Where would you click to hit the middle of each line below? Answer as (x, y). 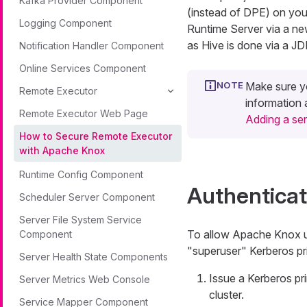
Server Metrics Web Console (85, 279)
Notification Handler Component (91, 46)
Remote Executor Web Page (84, 113)
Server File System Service (81, 220)
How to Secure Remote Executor (96, 136)
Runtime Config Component (81, 174)
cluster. (226, 295)
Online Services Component (83, 68)
